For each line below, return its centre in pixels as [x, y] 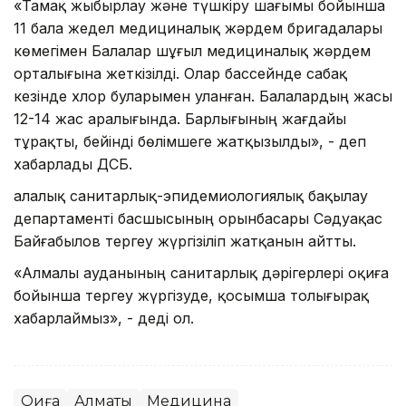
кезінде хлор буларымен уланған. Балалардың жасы [203, 96]
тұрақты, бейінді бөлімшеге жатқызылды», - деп [190, 141]
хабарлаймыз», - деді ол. [104, 318]
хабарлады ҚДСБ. [73, 164]
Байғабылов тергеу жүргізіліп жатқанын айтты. [185, 241]
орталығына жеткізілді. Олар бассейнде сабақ [180, 73]
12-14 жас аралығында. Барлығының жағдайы [180, 118]
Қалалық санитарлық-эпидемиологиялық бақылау [191, 195]
